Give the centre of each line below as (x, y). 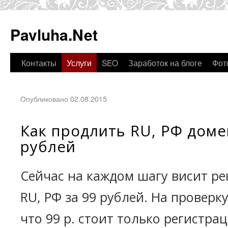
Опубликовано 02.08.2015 (64, 98)
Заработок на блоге (165, 63)
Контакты (39, 63)
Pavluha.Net (54, 34)
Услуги (79, 63)
